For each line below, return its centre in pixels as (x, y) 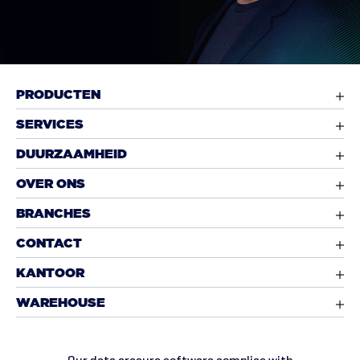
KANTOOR (50, 274)
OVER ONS (51, 184)
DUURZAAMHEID (72, 155)
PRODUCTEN (58, 95)
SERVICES (50, 125)
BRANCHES (53, 214)
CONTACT (49, 244)
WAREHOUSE (61, 303)
